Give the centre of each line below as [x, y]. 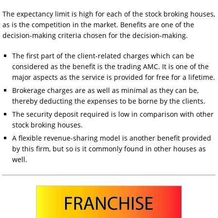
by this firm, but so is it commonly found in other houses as [109, 148]
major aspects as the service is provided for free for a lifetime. [114, 77]
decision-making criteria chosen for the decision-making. [95, 35]
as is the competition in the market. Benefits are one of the [98, 24]
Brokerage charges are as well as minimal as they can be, [105, 90]
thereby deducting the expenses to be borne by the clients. [109, 101]
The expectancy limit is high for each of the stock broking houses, [109, 14]
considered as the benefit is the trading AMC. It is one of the [110, 66]
